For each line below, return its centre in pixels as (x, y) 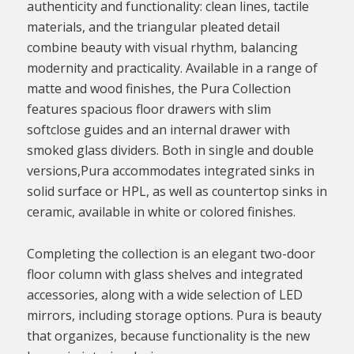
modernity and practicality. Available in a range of (172, 68)
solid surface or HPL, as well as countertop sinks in (177, 191)
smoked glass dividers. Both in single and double (170, 150)
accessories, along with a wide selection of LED (164, 294)
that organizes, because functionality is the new (168, 335)
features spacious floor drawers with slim (149, 109)
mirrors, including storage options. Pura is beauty (174, 315)
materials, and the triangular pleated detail (153, 26)
